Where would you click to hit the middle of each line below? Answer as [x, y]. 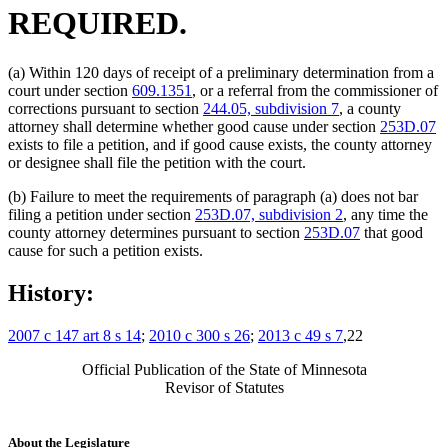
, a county [370, 108]
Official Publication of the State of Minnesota [224, 369]
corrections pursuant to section [105, 108]
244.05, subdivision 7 [271, 108]
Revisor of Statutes [224, 387]
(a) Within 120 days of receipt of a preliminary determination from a [221, 72]
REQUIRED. [97, 23]
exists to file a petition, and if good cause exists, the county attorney [220, 144]
